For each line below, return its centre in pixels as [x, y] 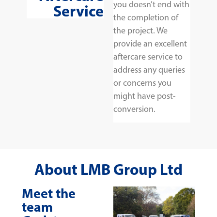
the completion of [146, 17]
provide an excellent [150, 43]
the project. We [140, 30]
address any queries [149, 70]
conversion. [134, 109]
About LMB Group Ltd [108, 169]
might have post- [145, 96]
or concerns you [142, 83]
